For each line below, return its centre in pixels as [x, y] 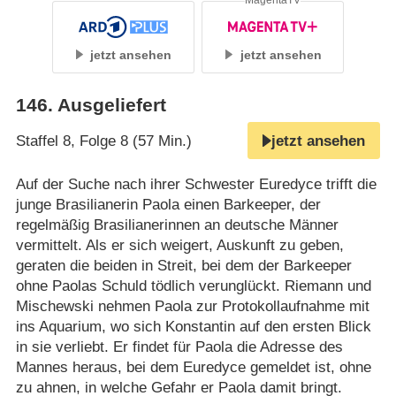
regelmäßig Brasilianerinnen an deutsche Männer [177, 225]
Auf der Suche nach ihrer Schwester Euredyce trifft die [196, 185]
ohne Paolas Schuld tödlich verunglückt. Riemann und [193, 286]
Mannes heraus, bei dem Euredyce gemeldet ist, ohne [193, 368]
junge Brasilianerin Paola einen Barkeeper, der [168, 205]
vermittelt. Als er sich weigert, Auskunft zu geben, [179, 246]
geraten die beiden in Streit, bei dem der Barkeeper [183, 266]
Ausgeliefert [111, 105]
